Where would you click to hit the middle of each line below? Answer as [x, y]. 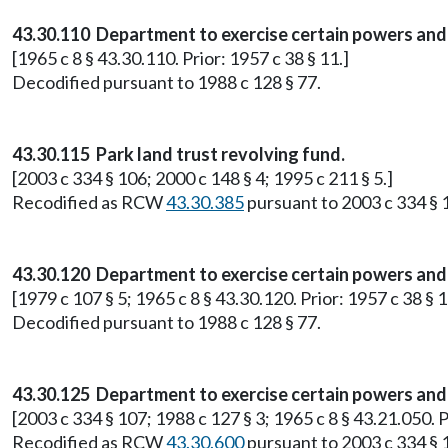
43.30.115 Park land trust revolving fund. [178, 154]
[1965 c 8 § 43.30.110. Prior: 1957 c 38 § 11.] [180, 58]
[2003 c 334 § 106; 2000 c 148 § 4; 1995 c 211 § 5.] [202, 178]
